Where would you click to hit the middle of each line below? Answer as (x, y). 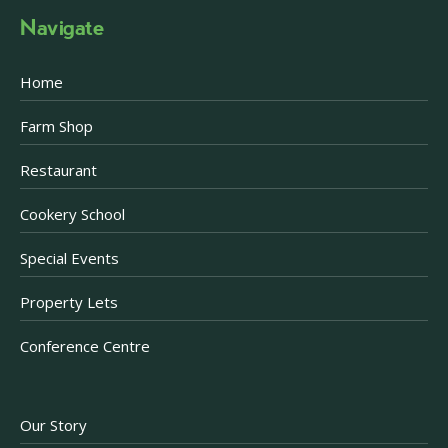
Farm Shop (57, 126)
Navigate (62, 28)
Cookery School (73, 214)
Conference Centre (85, 346)
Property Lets (69, 302)
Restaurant (59, 170)
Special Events (70, 258)
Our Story (54, 425)
